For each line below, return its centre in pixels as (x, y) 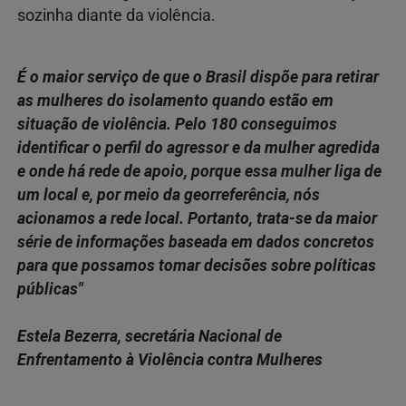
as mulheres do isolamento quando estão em (175, 101)
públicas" (50, 290)
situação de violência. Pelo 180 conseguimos (177, 125)
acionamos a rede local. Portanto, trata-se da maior (197, 219)
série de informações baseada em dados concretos (196, 242)
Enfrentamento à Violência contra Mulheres (170, 360)
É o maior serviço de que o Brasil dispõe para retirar (198, 77)
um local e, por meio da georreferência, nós (169, 195)
